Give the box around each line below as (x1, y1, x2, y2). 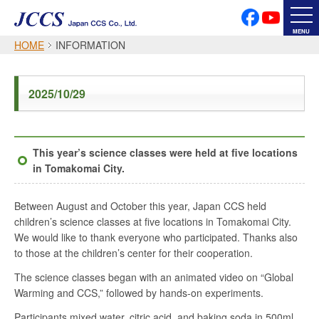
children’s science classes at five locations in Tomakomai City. (14, 214, 291, 229)
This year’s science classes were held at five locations (33, 145, 298, 159)
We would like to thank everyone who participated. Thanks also (14, 230, 298, 244)
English (162, 65, 200, 79)
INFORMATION (56, 38, 125, 52)
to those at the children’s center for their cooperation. (14, 246, 253, 260)
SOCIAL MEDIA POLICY (14, 23, 124, 38)
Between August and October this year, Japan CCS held (14, 199, 266, 213)
